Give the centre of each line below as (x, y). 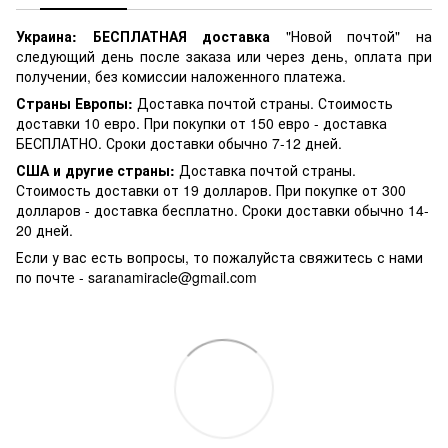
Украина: (46, 35)
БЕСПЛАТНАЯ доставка (181, 35)
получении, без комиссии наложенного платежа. (181, 75)
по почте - (52, 276)
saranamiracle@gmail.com (172, 276)
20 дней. (46, 229)
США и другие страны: (95, 169)
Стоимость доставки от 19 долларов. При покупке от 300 (211, 189)
